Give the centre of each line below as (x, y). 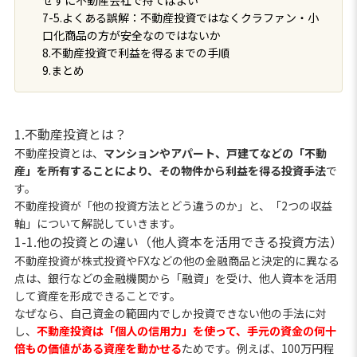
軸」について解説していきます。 (97, 223)
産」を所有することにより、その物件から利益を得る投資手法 (170, 170)
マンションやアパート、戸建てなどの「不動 (215, 153)
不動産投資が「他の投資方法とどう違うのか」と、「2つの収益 (173, 205)
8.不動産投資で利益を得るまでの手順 (135, 52)
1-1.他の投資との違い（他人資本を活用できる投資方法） (178, 241)
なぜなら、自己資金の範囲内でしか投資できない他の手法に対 (170, 313)
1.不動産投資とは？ (70, 133)
